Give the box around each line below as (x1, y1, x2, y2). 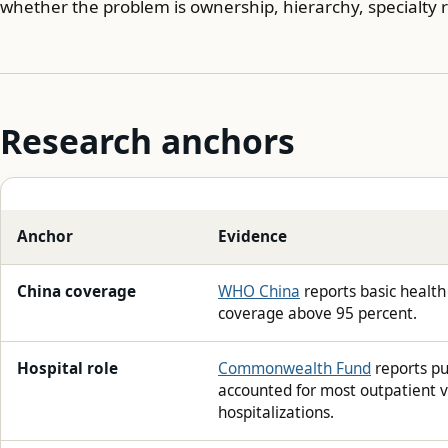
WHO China (218, 280, 300, 302)
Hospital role (17, 357, 118, 379)
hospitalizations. (218, 401, 334, 423)
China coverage (17, 280, 136, 302)
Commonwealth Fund (218, 357, 371, 379)
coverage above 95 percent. (218, 302, 417, 324)
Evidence (218, 225, 287, 247)
